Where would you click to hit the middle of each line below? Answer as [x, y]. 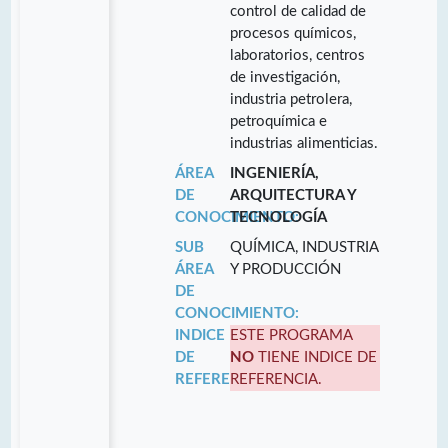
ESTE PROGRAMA [292, 335]
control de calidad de [298, 11]
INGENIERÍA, [275, 173]
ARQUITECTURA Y [293, 195]
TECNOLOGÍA [279, 217]
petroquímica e [279, 121]
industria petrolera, [291, 99]
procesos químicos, [293, 33]
